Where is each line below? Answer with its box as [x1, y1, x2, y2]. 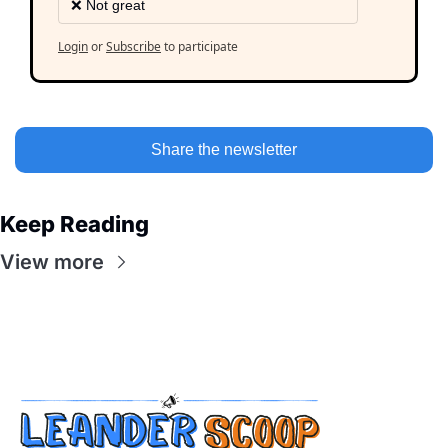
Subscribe [106, 37, 161, 55]
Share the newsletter [151, 140, 297, 158]
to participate [164, 37, 238, 55]
